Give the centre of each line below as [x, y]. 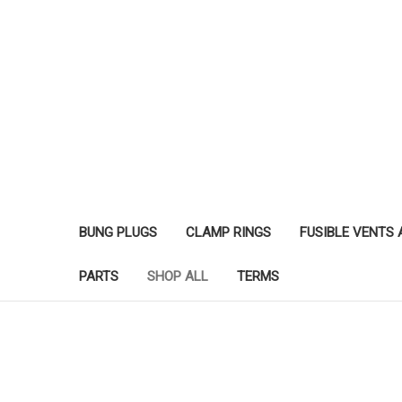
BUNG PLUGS [118, 232]
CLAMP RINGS [228, 232]
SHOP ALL [178, 276]
